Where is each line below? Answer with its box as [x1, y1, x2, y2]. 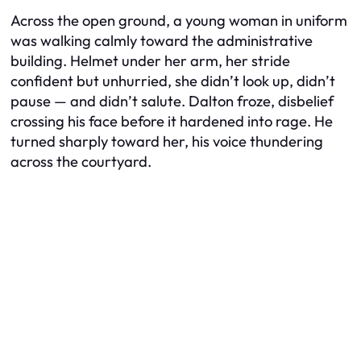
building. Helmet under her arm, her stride [10, 51, 290, 70]
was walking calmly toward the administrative [10, 31, 313, 50]
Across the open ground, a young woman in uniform [10, 10, 347, 30]
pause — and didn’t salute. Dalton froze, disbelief [10, 91, 334, 110]
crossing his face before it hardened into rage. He [10, 111, 333, 131]
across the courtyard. [10, 151, 151, 171]
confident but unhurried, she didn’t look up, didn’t [10, 71, 335, 90]
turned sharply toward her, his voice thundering [10, 131, 323, 151]
